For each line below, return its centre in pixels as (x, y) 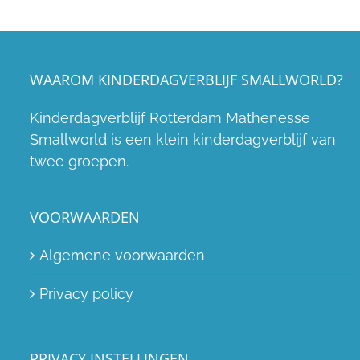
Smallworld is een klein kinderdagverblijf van (183, 139)
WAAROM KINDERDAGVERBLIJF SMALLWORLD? (186, 80)
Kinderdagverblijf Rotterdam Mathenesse (170, 118)
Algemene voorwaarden (122, 255)
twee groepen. (79, 161)
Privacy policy (86, 294)
